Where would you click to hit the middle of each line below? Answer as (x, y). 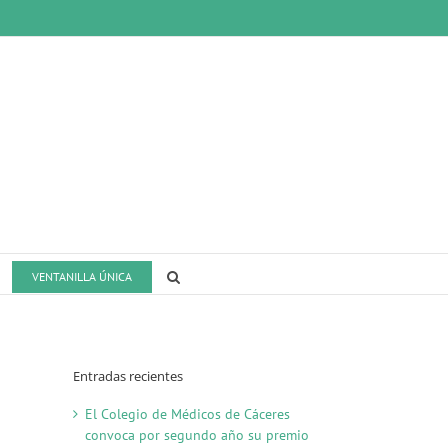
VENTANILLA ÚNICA (82, 276)
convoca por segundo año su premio (197, 434)
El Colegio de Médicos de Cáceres (187, 413)
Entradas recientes (128, 376)
